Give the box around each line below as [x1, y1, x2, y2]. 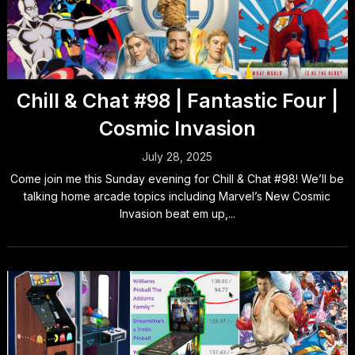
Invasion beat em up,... [119, 207, 235, 221]
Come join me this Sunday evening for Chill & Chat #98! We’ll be [10, 172, 345, 186]
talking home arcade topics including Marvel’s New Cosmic [24, 189, 331, 204]
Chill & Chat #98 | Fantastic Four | [16, 89, 338, 113]
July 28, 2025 [142, 150, 213, 164]
